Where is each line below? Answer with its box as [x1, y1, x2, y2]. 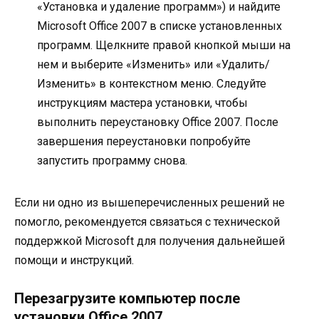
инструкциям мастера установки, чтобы [37, 95, 248, 110]
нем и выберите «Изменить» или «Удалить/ [37, 57, 270, 71]
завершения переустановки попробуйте [37, 134, 251, 148]
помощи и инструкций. [14, 253, 134, 267]
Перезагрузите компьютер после [14, 289, 240, 307]
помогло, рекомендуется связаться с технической [14, 214, 280, 229]
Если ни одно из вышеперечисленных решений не [14, 195, 285, 209]
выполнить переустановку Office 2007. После [37, 115, 278, 129]
